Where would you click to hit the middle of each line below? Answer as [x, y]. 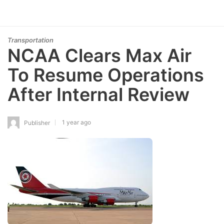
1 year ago [76, 122]
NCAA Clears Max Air [99, 55]
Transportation [30, 40]
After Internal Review [98, 94]
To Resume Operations [106, 75]
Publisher [37, 122]
